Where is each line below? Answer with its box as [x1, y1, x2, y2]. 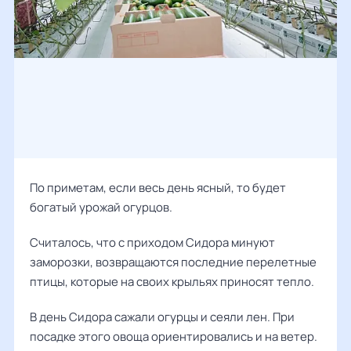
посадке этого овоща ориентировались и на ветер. [30, 328, 317, 345]
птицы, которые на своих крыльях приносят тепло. [30, 273, 314, 290]
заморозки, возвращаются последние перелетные [30, 254, 317, 270]
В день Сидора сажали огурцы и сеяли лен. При [30, 309, 295, 325]
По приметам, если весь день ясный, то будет [30, 179, 286, 196]
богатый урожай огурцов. [30, 199, 172, 215]
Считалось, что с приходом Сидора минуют [30, 234, 275, 251]
